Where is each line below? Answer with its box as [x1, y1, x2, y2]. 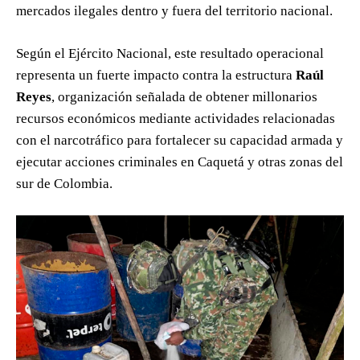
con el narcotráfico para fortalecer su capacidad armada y [16, 133, 343, 149]
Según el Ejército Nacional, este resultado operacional [16, 46, 324, 62]
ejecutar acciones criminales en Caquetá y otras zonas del [16, 154, 343, 170]
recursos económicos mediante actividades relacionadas [16, 111, 335, 127]
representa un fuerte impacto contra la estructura [16, 67, 296, 84]
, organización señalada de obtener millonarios [51, 89, 317, 105]
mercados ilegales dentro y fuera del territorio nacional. [16, 3, 333, 19]
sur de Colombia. [16, 176, 112, 192]
